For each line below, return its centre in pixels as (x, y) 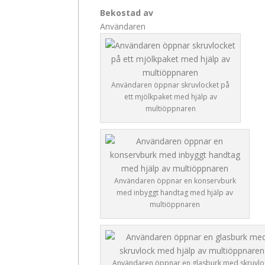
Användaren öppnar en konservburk (175, 180)
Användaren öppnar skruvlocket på (170, 85)
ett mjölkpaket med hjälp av (170, 96)
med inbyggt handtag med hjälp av (175, 192)
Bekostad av (127, 12)
